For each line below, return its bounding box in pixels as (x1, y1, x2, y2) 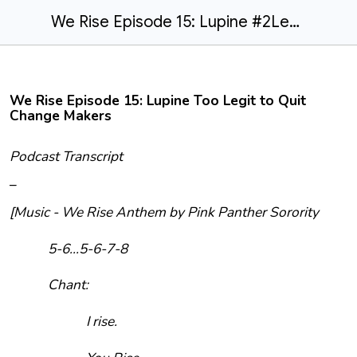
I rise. (86, 311, 117, 331)
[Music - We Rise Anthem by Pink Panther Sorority (10, 202, 319, 222)
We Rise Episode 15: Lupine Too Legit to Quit (10, 91, 306, 110)
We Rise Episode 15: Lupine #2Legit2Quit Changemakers (289, 12, 300, 32)
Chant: (48, 275, 88, 295)
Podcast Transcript (10, 147, 123, 166)
